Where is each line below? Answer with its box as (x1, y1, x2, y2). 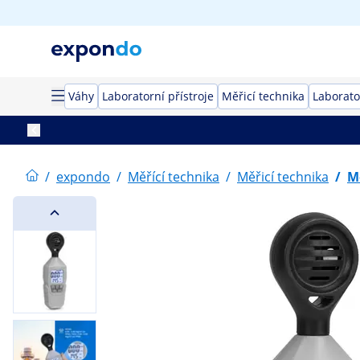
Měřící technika (128, 168, 219, 186)
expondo (56, 168, 110, 186)
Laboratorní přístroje (102, 88, 214, 104)
